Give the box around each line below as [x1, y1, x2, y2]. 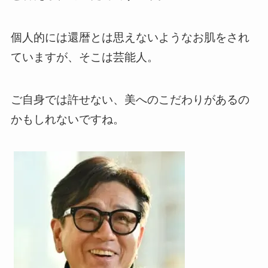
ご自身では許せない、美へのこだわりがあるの [10, 93, 249, 106]
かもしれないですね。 [10, 112, 124, 126]
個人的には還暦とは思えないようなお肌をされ [10, 31, 249, 44]
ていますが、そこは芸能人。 [10, 50, 159, 63]
